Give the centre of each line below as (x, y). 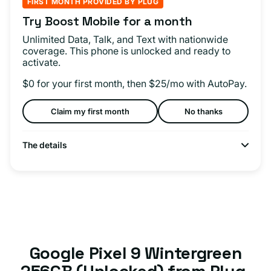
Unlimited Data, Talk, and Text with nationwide (125, 40)
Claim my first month (90, 111)
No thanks (203, 111)
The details (45, 145)
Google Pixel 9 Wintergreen (135, 253)
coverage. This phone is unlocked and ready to (126, 51)
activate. (41, 63)
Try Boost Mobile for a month (107, 21)
